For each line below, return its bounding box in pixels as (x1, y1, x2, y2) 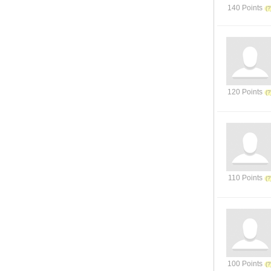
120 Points (227, 88, 263, 96)
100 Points (227, 260, 263, 268)
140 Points (227, 4, 263, 12)
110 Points (227, 174, 263, 182)
